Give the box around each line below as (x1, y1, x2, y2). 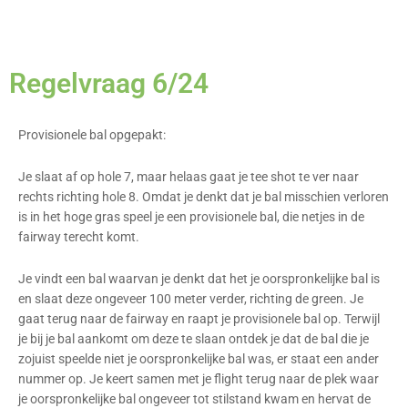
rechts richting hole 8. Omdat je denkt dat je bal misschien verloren (18, 189, 389, 205)
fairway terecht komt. (18, 229, 139, 245)
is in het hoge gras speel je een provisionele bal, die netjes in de (18, 209, 364, 225)
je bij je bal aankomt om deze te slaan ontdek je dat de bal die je (18, 331, 369, 347)
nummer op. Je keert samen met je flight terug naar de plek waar (18, 372, 379, 387)
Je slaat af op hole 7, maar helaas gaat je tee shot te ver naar (18, 169, 359, 185)
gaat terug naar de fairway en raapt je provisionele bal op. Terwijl (18, 311, 380, 327)
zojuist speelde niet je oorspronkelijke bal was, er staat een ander (18, 352, 379, 367)
